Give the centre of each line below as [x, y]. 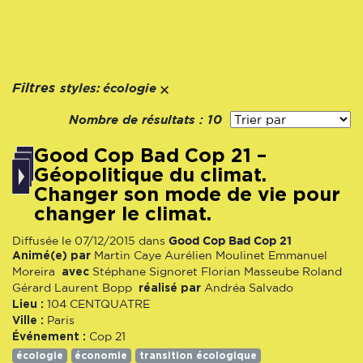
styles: [79, 88]
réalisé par [171, 288]
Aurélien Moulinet [215, 255]
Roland [322, 271]
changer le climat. [123, 214]
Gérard [32, 288]
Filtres [36, 89]
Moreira [34, 271]
